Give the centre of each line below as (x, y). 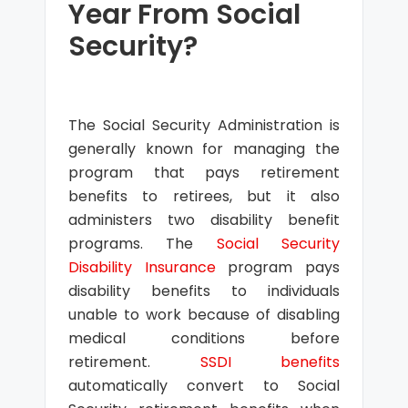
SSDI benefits (270, 362)
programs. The (142, 244)
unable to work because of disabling (204, 315)
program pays (278, 267)
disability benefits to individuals (204, 291)
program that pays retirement (204, 173)
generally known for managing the (204, 149)
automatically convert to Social (204, 386)
